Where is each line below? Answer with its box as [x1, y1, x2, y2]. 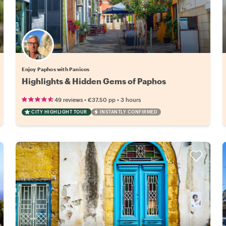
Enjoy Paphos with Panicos [22, 66, 90, 72]
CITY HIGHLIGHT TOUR [31, 108, 87, 115]
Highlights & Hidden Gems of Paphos [22, 76, 166, 86]
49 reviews [54, 96, 83, 103]
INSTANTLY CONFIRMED [99, 108, 157, 115]
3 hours [121, 96, 141, 103]
